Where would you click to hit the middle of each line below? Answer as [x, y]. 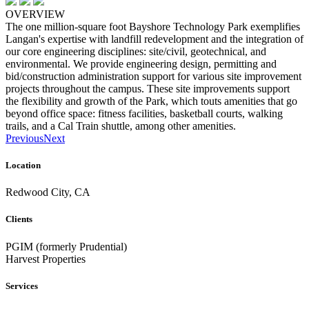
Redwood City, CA [48, 192]
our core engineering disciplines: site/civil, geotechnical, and [136, 51]
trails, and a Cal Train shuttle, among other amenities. [121, 126]
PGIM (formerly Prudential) [66, 246]
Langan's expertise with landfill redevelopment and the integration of [154, 39]
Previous [24, 138]
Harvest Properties [46, 259]
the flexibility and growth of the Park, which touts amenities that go [151, 101]
